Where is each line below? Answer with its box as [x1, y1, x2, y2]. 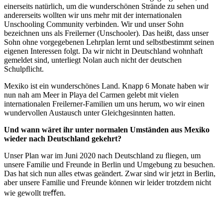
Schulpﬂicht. [4, 64, 44, 73]
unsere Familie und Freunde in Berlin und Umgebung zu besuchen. [4, 160, 215, 169]
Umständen [130, 125, 169, 134]
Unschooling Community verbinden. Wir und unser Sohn [4, 19, 184, 28]
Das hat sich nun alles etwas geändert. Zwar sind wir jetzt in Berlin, [4, 169, 216, 178]
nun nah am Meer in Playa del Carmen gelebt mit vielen [4, 90, 179, 99]
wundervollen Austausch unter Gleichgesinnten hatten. [4, 108, 175, 117]
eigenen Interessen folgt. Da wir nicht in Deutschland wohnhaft [4, 46, 203, 55]
